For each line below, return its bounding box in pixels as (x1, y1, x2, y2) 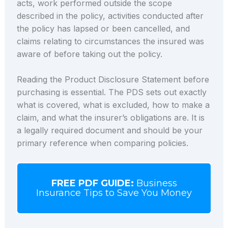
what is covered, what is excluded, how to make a (16, 100, 210, 110)
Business (136, 177, 177, 189)
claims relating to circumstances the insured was (16, 36, 204, 46)
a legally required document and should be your (16, 125, 203, 136)
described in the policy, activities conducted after (16, 10, 204, 21)
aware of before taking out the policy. (16, 48, 162, 59)
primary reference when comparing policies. (16, 138, 188, 149)
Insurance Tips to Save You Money (36, 187, 192, 198)
